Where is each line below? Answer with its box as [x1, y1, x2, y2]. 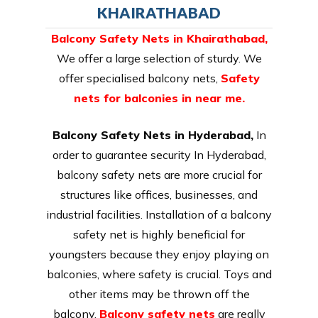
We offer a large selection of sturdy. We [56, 50, 262, 65]
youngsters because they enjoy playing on [49, 246, 269, 261]
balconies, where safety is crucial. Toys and [46, 266, 272, 281]
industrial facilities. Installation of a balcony [46, 207, 272, 221]
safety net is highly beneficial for [73, 226, 245, 241]
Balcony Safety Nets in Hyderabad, [52, 127, 253, 142]
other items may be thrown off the [68, 286, 250, 301]
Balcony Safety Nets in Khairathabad [50, 31, 265, 45]
